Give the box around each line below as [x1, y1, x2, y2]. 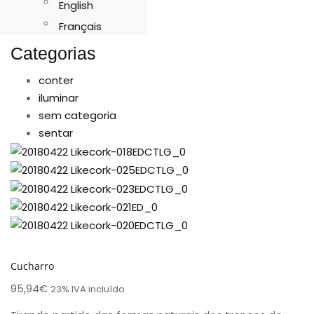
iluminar [39, 90, 78, 106]
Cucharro [11, 259, 54, 273]
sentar [39, 125, 73, 141]
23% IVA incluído [50, 282, 125, 296]
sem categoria [39, 108, 116, 123]
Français [59, 19, 102, 34]
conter [39, 73, 74, 88]
